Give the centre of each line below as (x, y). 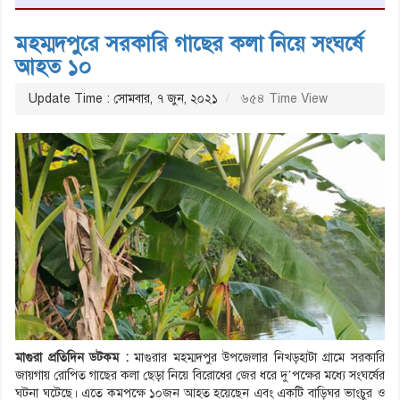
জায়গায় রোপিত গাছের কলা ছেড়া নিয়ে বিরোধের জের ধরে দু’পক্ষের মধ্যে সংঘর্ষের (200, 376)
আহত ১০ (53, 67)
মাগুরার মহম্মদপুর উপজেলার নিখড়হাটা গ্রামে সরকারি (257, 358)
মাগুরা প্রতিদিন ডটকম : (72, 358)
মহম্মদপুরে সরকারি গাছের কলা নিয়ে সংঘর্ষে (189, 43)
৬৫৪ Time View (283, 98)
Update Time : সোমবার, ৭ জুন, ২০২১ (123, 98)
